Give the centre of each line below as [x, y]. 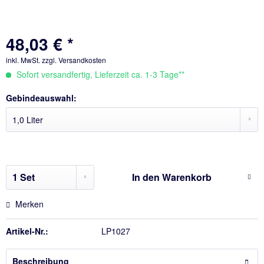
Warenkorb [187, 177]
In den [146, 177]
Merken [29, 204]
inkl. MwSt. [24, 60]
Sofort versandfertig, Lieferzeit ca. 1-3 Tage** [99, 74]
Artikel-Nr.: [27, 231]
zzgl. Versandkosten [74, 60]
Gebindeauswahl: [41, 98]
